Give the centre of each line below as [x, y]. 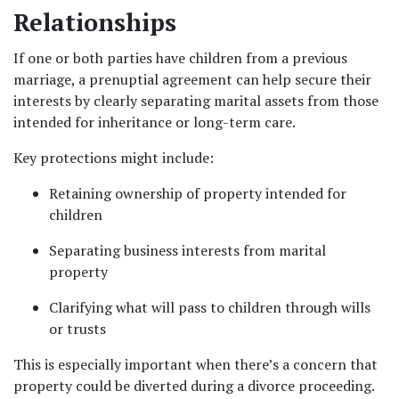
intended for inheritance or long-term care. [155, 122]
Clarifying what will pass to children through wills [210, 307]
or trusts [77, 329]
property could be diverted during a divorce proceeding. [194, 386]
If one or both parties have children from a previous [180, 58]
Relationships [95, 22]
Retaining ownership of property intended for [198, 193]
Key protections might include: [114, 158]
